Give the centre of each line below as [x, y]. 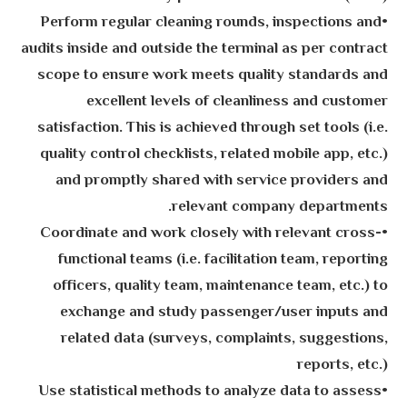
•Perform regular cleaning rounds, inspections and [210, 22]
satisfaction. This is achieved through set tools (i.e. [212, 128]
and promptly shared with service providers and [221, 180]
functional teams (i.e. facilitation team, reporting [223, 259]
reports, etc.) [342, 365]
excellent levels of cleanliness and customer [237, 101]
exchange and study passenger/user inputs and [223, 312]
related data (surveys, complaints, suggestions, [224, 338]
